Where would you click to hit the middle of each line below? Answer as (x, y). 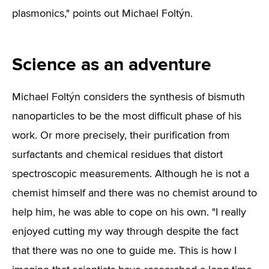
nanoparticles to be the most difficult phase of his (127, 116)
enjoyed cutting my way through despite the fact (125, 232)
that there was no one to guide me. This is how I (124, 251)
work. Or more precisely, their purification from (121, 136)
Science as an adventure (112, 65)
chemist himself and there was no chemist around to (134, 193)
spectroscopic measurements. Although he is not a (131, 174)
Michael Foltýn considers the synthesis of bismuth (128, 97)
